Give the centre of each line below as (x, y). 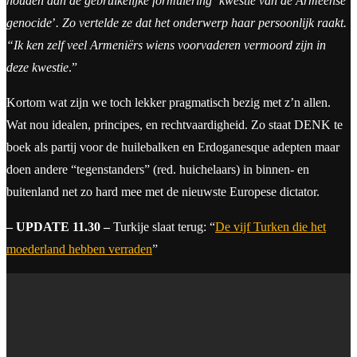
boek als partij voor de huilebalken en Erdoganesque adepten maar (173, 147)
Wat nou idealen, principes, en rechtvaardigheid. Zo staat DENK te (175, 125)
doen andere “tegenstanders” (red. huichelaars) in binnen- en (158, 170)
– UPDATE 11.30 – (60, 227)
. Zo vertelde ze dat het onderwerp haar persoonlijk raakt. (201, 23)
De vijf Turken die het (271, 227)
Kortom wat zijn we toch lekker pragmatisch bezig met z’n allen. (169, 103)
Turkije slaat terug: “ (164, 227)
